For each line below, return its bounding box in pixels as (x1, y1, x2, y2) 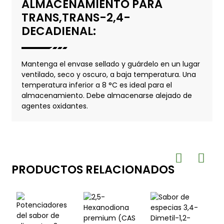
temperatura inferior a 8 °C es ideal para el (21, 80, 172, 90)
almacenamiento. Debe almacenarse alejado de (21, 90, 192, 101)
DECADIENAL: (21, 22, 96, 39)
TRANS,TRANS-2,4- (21, 9, 130, 25)
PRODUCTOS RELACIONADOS (11, 161, 174, 178)
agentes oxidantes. (21, 101, 88, 111)
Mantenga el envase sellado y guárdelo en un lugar (21, 59, 200, 69)
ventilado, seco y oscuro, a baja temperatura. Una (21, 69, 196, 80)
